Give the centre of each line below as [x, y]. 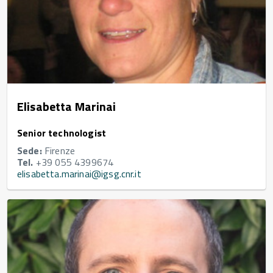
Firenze [58, 151]
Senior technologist [62, 133]
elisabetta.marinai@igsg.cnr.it [79, 174]
